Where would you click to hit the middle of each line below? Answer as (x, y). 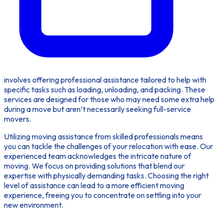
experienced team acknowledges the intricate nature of (98, 156)
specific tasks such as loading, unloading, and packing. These (105, 89)
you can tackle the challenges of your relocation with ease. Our (109, 146)
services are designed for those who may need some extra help (109, 99)
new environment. (33, 205)
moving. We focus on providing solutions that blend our (94, 165)
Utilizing (18, 136)
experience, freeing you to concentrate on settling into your (103, 195)
